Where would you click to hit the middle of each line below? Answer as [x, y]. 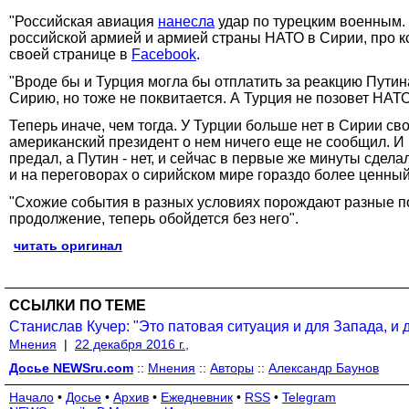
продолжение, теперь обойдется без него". [154, 218]
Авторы [232, 367]
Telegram [309, 397]
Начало [31, 397]
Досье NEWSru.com [71, 367]
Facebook [164, 54]
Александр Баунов [324, 367]
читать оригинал [68, 245]
